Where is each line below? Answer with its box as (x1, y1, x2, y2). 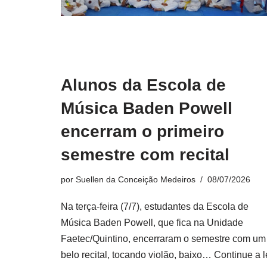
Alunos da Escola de (61, 76, 226, 94)
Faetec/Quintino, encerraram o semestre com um (61, 234, 266, 244)
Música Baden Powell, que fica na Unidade (61, 218, 243, 228)
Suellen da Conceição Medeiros (76, 175, 195, 184)
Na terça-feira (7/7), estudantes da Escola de (61, 201, 249, 212)
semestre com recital (61, 145, 229, 164)
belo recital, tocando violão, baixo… (61, 250, 214, 260)
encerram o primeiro (61, 122, 224, 141)
